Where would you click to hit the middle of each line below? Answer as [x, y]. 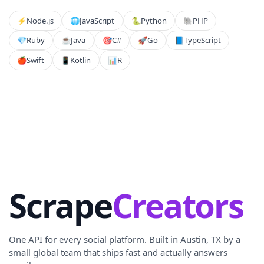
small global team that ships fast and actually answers [118, 252]
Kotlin [81, 60]
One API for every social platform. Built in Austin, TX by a [125, 239]
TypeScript [203, 40]
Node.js [40, 20]
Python [154, 20]
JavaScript [97, 20]
